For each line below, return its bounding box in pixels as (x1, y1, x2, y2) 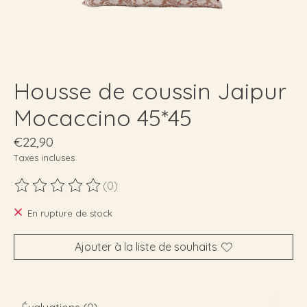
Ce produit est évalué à (14, 185, 134, 199)
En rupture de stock (27, 208, 112, 219)
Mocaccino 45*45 (14, 103, 192, 132)
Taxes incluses (14, 151, 75, 163)
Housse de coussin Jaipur (14, 76, 286, 105)
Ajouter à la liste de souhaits (75, 240, 217, 254)
